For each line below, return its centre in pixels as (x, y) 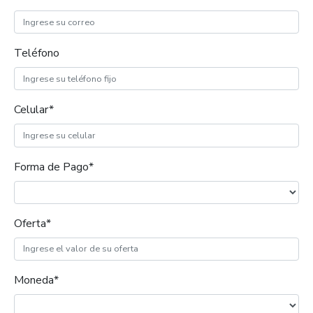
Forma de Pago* (54, 167)
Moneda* (36, 280)
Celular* (34, 110)
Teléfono (37, 53)
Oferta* (32, 223)
